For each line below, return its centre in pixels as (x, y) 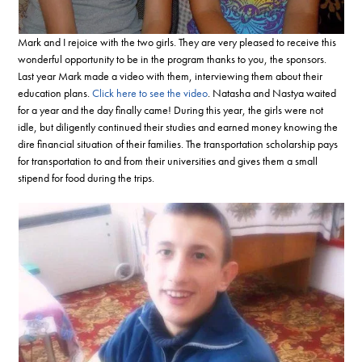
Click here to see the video (150, 93)
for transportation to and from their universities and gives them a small (168, 160)
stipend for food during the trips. (86, 177)
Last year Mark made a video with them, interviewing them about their (170, 76)
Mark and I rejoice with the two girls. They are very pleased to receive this (177, 42)
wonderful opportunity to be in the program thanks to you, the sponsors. (173, 59)
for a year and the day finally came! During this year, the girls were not (171, 109)
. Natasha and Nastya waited (272, 93)
